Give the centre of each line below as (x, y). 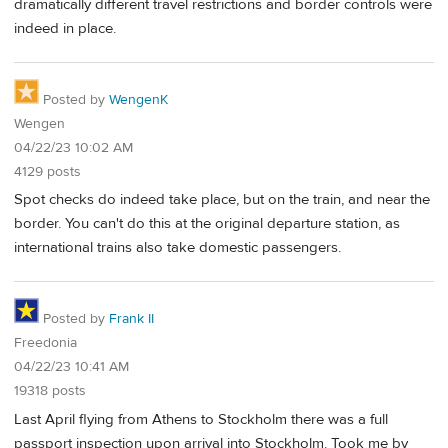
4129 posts (47, 171)
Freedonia (45, 342)
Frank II (131, 318)
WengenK (138, 99)
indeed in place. (65, 28)
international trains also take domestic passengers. (177, 248)
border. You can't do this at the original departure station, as (207, 224)
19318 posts (50, 390)
